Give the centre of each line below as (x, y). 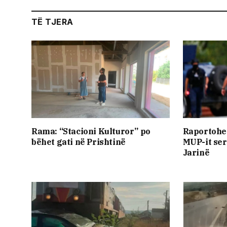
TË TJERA (52, 22)
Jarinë (196, 152)
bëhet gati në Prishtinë (79, 142)
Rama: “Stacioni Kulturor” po (91, 131)
